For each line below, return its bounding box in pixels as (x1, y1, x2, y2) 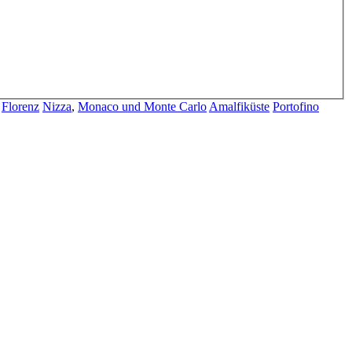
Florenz (2, 99, 39, 113)
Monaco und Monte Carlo (78, 99, 207, 113)
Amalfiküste (209, 99, 269, 113)
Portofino (273, 99, 319, 113)
